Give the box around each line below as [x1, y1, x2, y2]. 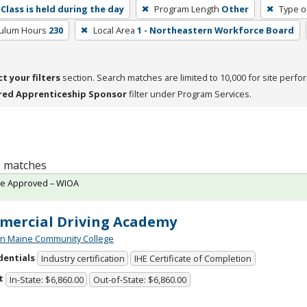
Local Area [93, 23, 135, 36]
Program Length [153, 2, 219, 15]
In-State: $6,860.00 [9, 273, 84, 286]
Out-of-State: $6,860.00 [93, 273, 187, 286]
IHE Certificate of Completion [134, 252, 252, 265]
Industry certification [40, 252, 125, 265]
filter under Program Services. [127, 87, 251, 100]
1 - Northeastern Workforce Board [136, 23, 294, 36]
